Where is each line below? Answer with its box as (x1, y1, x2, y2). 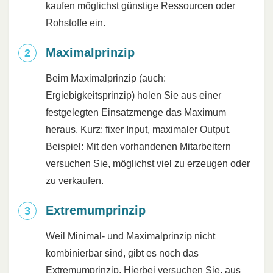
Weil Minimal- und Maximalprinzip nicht (46, 230, 215, 241)
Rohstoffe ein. (46, 17, 105, 28)
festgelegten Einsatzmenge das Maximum (46, 107, 226, 118)
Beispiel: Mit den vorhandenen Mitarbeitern (46, 141, 231, 152)
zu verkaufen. (46, 175, 104, 186)
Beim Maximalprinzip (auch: (46, 73, 166, 83)
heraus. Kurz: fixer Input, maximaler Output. (46, 124, 231, 135)
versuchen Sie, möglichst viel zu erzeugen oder (46, 158, 250, 169)
